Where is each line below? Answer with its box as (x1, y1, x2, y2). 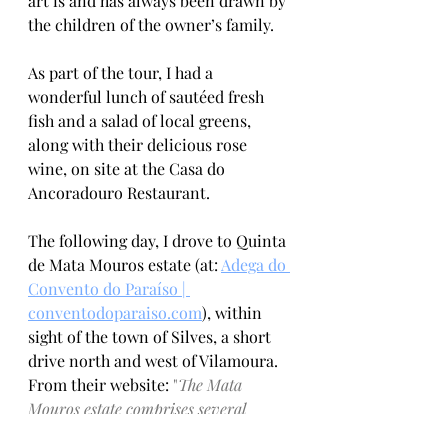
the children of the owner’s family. (28, 14, 278, 35)
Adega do (221, 254, 290, 275)
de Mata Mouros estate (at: (28, 254, 221, 275)
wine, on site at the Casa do (28, 158, 229, 179)
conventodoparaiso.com (28, 302, 202, 323)
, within (207, 302, 266, 323)
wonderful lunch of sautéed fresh (28, 86, 268, 107)
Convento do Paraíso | (28, 278, 190, 299)
